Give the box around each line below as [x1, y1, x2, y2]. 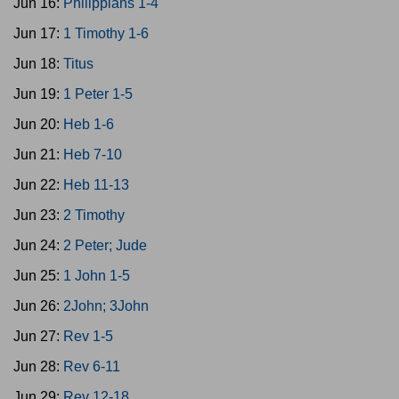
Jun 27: [13, 329, 63, 344]
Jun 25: [13, 268, 63, 283]
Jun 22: [13, 177, 63, 192]
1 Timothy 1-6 [63, 26, 149, 41]
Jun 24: [13, 238, 63, 253]
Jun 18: [13, 56, 63, 71]
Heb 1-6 [63, 117, 114, 132]
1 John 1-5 [63, 268, 130, 283]
